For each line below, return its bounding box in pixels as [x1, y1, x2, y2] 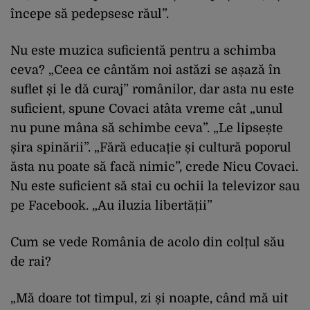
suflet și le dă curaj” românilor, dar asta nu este [10, 82, 294, 97]
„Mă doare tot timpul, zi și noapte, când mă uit [10, 291, 288, 306]
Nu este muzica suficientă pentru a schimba [10, 44, 276, 58]
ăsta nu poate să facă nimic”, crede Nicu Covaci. [10, 160, 298, 174]
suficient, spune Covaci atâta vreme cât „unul [10, 102, 283, 116]
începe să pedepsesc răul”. [10, 7, 172, 21]
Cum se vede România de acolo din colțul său [10, 235, 284, 250]
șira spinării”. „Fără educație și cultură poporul [10, 140, 291, 155]
